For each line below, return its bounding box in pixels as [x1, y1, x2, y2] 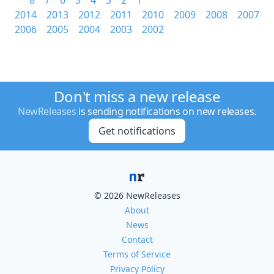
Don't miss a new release [53, 86, 221, 106]
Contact [121, 234, 153, 245]
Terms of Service [103, 248, 171, 260]
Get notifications [98, 124, 176, 138]
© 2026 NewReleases [94, 190, 180, 201]
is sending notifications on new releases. [76, 105, 256, 118]
